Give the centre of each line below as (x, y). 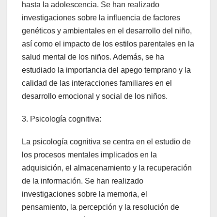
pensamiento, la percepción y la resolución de (101, 207)
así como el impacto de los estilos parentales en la (108, 44)
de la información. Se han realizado (83, 181)
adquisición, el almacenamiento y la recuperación (107, 168)
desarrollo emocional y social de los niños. (95, 96)
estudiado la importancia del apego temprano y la (106, 70)
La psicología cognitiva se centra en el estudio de (106, 141)
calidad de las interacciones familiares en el (97, 83)
